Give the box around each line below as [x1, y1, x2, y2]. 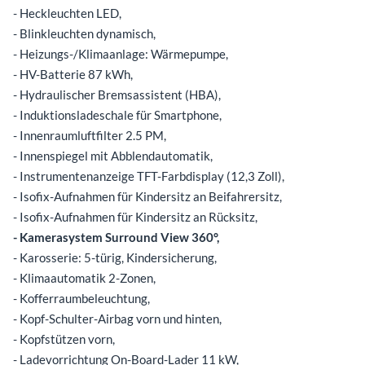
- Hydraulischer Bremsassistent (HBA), [13, 86, 221, 102]
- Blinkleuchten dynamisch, [13, 25, 156, 41]
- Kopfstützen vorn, [13, 331, 115, 346]
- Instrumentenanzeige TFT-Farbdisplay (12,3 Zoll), [13, 168, 284, 183]
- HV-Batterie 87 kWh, [13, 66, 133, 81]
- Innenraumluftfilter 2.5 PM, [13, 127, 166, 143]
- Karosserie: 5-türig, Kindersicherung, [13, 249, 217, 265]
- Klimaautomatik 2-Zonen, [13, 270, 156, 285]
